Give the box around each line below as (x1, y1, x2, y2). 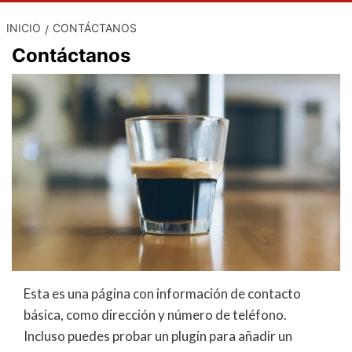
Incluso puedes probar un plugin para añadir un (24, 328, 292, 345)
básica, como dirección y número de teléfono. (24, 306, 287, 324)
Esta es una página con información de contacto (24, 285, 301, 302)
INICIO (5, 21, 41, 35)
